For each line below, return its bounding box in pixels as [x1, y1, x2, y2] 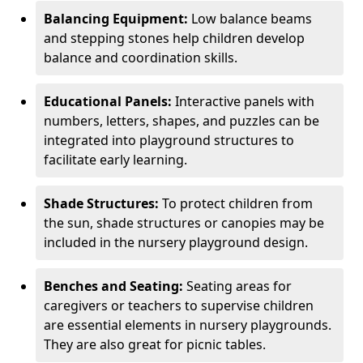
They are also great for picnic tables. [44, 335, 266, 353]
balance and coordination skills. [44, 49, 237, 66]
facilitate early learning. [44, 151, 187, 169]
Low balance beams [188, 10, 312, 28]
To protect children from [162, 194, 313, 212]
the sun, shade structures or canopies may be [44, 214, 324, 232]
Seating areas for [183, 277, 292, 295]
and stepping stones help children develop [44, 29, 305, 47]
